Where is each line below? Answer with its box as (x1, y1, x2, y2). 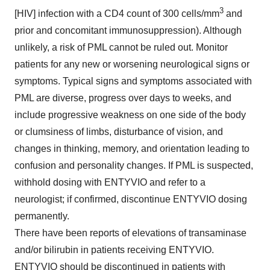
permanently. (14, 210, 69, 221)
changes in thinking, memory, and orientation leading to (14, 143, 250, 154)
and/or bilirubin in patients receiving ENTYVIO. (14, 244, 214, 255)
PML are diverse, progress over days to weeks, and (14, 92, 231, 103)
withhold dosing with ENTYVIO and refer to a (14, 177, 206, 187)
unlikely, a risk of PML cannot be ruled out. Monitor (14, 42, 228, 52)
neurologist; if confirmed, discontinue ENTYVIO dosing (14, 193, 247, 204)
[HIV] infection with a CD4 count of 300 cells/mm (14, 8, 219, 19)
